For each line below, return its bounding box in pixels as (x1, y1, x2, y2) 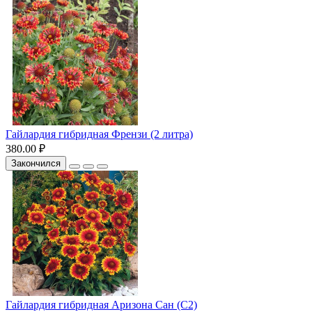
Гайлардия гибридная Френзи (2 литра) (6, 127, 193, 140)
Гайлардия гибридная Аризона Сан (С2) (6, 298, 197, 311)
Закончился (11, 157, 61, 169)
